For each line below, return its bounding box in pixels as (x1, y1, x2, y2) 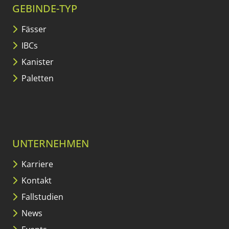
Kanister (19, 56, 54, 68)
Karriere (19, 158, 53, 170)
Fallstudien (19, 191, 63, 203)
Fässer (19, 24, 47, 35)
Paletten (19, 73, 54, 84)
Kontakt (19, 175, 52, 187)
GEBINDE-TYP (12, 2, 77, 16)
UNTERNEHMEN (12, 136, 89, 151)
